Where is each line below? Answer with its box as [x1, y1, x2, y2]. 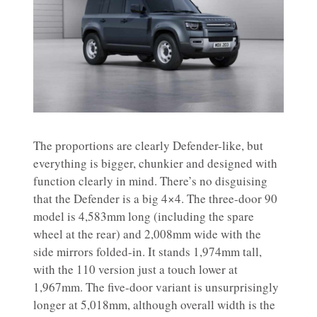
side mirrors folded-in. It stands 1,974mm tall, [33, 243, 262, 260]
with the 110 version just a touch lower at [33, 260, 238, 277]
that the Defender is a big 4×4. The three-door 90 [33, 190, 277, 207]
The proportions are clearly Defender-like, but [33, 137, 263, 154]
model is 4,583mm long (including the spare [33, 207, 254, 224]
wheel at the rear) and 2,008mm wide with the [33, 225, 261, 242]
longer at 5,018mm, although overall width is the [33, 296, 275, 313]
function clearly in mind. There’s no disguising [33, 172, 267, 189]
